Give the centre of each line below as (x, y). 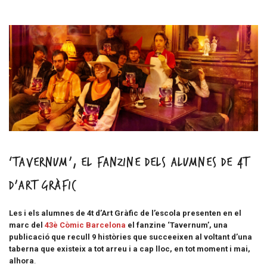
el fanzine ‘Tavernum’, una (177, 225)
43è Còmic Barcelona (85, 225)
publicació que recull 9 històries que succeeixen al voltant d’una (131, 237)
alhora (21, 260)
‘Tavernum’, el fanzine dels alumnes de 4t (129, 162)
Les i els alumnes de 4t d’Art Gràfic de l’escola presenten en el (125, 213)
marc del (27, 225)
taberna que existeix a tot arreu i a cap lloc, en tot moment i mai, (130, 249)
